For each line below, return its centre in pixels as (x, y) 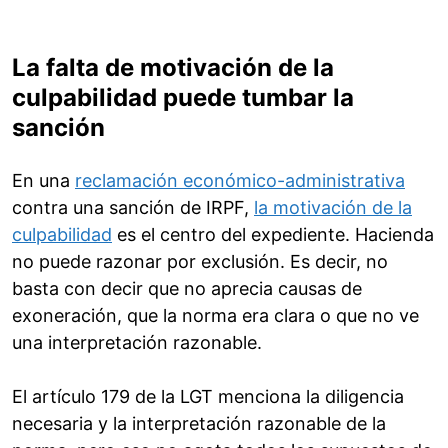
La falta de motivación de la (173, 68)
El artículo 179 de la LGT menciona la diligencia (208, 397)
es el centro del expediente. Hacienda (273, 235)
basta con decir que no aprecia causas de (187, 289)
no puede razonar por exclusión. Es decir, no (200, 262)
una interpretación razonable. (137, 343)
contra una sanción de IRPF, (133, 208)
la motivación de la (333, 208)
